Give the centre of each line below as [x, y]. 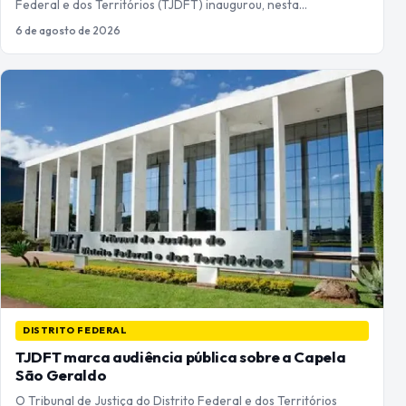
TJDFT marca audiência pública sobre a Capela [181, 357]
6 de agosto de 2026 [68, 30]
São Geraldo [61, 375]
